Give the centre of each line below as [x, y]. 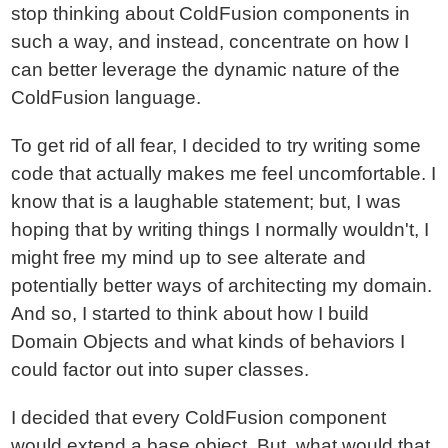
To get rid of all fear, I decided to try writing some [216, 145]
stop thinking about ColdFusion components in [211, 13]
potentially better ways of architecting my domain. [222, 285]
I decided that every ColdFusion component [199, 417]
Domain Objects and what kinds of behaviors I [208, 341]
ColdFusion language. [106, 97]
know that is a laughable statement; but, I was [206, 201]
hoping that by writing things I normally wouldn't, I [220, 229]
